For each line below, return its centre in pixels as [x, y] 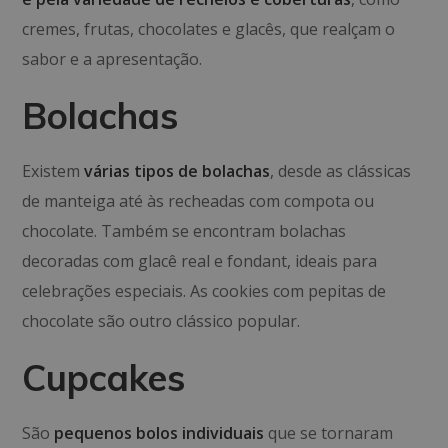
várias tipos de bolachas [177, 171]
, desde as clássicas [341, 171]
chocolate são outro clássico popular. [161, 321]
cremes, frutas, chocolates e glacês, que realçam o [209, 29]
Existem [53, 171]
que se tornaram [329, 433]
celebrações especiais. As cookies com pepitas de [204, 291]
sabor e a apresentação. [112, 59]
